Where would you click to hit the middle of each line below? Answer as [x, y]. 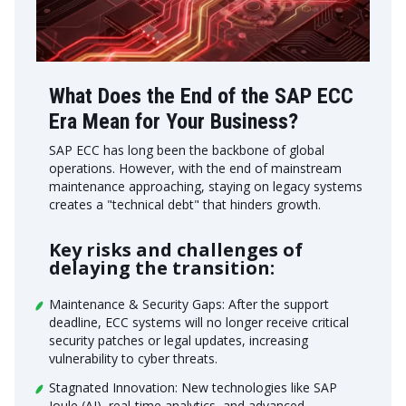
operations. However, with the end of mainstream [195, 168]
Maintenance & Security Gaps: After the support [189, 304]
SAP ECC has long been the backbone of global [187, 150]
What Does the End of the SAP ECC [201, 96]
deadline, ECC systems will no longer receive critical [199, 322]
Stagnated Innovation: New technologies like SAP [193, 387]
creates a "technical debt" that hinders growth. [185, 204]
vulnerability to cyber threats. [133, 358]
